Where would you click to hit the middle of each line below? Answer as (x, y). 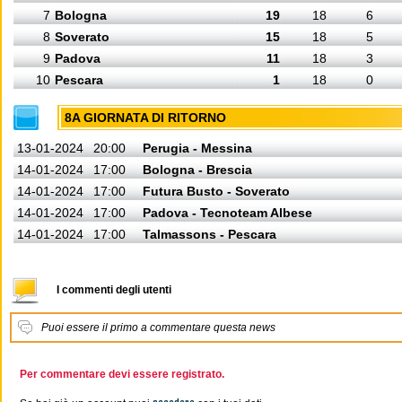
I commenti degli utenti (114, 290)
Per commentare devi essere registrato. (122, 374)
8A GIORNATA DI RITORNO (145, 118)
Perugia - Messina (197, 148)
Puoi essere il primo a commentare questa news (158, 328)
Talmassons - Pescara (210, 234)
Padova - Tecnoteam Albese (227, 213)
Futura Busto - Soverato (216, 191)
